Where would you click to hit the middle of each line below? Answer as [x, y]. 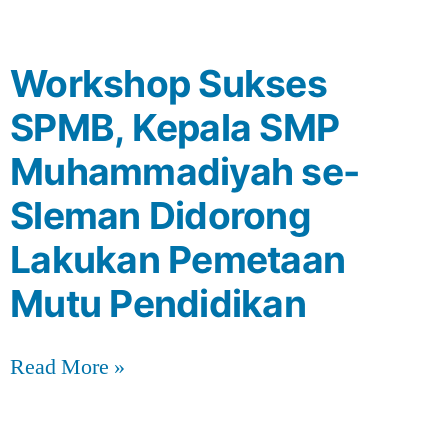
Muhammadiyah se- [185, 171]
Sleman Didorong [160, 215]
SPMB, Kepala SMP [175, 127]
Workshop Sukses [168, 83]
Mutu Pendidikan [158, 303]
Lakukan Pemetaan [178, 259]
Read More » [67, 366]
